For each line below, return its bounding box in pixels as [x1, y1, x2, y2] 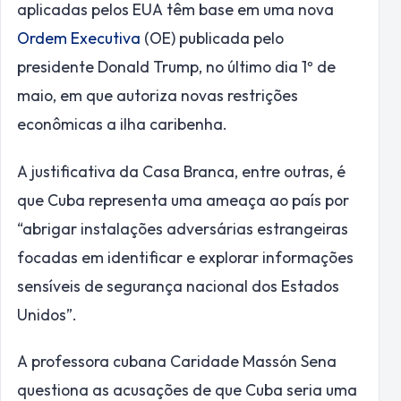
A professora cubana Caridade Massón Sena [17, 350, 337, 371]
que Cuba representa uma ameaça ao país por [17, 189, 349, 210]
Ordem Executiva [17, 28, 141, 49]
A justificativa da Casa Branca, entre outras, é [17, 160, 346, 182]
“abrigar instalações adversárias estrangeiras [17, 218, 348, 239]
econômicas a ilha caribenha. [17, 114, 231, 135]
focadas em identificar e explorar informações [17, 246, 354, 268]
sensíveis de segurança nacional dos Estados [17, 275, 339, 296]
